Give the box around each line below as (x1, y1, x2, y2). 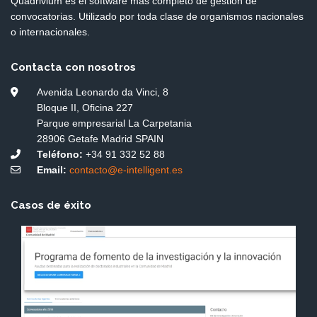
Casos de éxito (11, 199, 91, 212)
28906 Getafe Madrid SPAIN (37, 133, 164, 144)
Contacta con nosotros (11, 61, 136, 74)
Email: (37, 164, 67, 175)
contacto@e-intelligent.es (69, 164, 183, 175)
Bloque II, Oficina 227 (37, 102, 134, 113)
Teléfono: (37, 149, 83, 160)
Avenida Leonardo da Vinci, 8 (37, 86, 169, 98)
